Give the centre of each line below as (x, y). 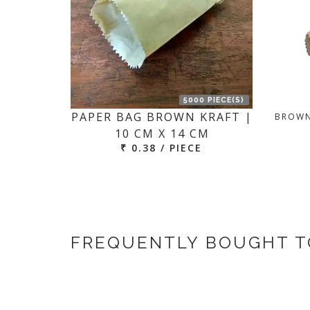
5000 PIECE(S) (214, 100)
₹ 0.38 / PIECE (162, 148)
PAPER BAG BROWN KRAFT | (162, 117)
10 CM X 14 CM (162, 134)
